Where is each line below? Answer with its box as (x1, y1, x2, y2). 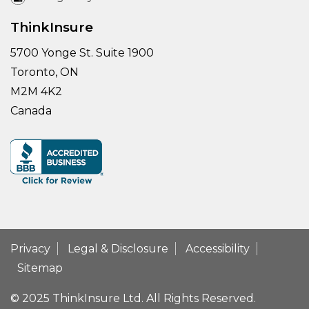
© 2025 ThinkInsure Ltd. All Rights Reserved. (10, 292, 256, 306)
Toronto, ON (10, 66, 79, 79)
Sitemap (17, 261, 63, 275)
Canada (10, 104, 52, 118)
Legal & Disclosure (68, 242, 168, 256)
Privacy (10, 242, 50, 256)
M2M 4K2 (10, 85, 62, 99)
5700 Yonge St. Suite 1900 (10, 46, 154, 60)
